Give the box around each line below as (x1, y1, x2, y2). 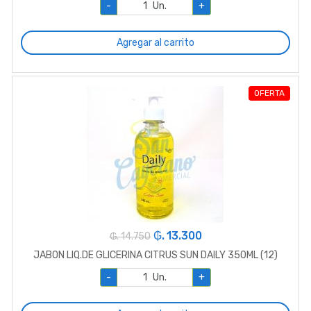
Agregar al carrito (117, 36, 194, 49)
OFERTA (254, 88, 285, 99)
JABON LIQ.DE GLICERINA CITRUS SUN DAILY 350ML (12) (33, 249, 278, 261)
